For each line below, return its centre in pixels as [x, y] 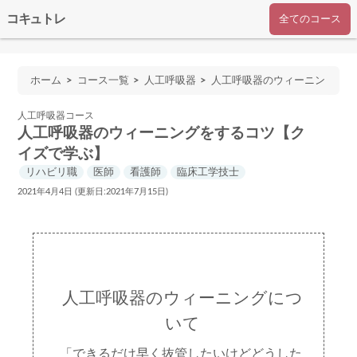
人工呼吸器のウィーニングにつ [182, 298]
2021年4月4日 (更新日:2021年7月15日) [93, 192]
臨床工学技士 [208, 172]
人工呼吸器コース [56, 116]
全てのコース [310, 19]
